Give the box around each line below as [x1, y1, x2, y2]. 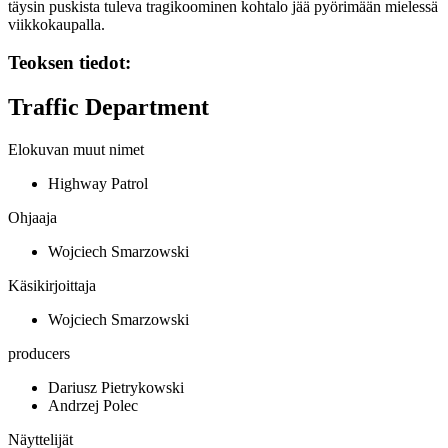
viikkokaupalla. [8, 15, 105, 33]
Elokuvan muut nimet [8, 141, 144, 159]
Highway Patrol [48, 175, 148, 193]
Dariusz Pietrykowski [48, 379, 184, 397]
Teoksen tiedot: [8, 52, 131, 74]
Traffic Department [8, 94, 209, 121]
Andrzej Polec [48, 397, 138, 415]
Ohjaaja [8, 209, 57, 227]
